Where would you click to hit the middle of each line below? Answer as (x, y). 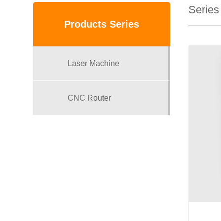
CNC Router (90, 98)
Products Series (102, 24)
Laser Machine (94, 63)
